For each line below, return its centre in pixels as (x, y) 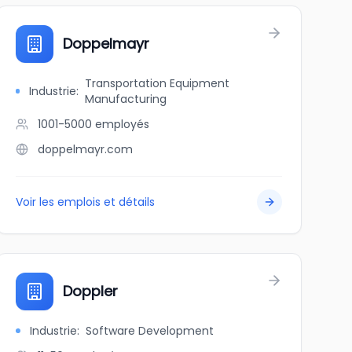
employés (122, 124)
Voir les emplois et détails (85, 202)
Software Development (149, 331)
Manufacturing (125, 99)
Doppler (90, 291)
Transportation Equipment (157, 83)
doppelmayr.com (85, 149)
